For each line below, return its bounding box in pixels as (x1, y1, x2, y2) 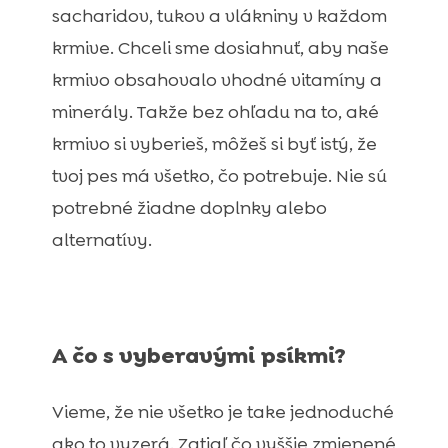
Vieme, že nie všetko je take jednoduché (51, 400, 394, 425)
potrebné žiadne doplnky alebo (51, 196, 327, 221)
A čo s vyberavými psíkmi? (51, 341, 346, 371)
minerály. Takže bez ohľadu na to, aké (51, 100, 379, 125)
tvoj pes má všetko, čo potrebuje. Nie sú (51, 164, 387, 189)
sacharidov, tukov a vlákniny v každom (51, 4, 387, 29)
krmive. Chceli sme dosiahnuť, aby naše (51, 36, 389, 61)
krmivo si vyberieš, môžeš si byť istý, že (51, 132, 377, 157)
